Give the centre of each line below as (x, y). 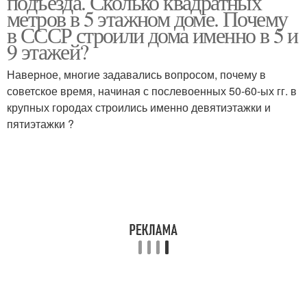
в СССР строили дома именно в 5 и (152, 35)
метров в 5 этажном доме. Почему (147, 18)
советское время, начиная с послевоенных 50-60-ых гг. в (152, 91)
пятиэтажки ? (40, 124)
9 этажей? (48, 51)
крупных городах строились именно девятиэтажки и (139, 107)
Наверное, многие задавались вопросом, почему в (136, 74)
